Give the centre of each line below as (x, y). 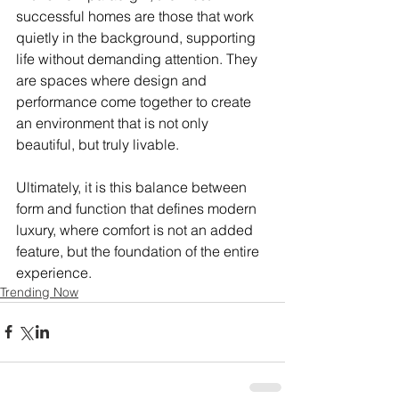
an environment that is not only (114, 122)
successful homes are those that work (137, 16)
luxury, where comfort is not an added (136, 229)
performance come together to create (135, 101)
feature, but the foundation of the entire (139, 251)
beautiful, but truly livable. (98, 144)
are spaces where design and (113, 80)
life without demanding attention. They (138, 58)
